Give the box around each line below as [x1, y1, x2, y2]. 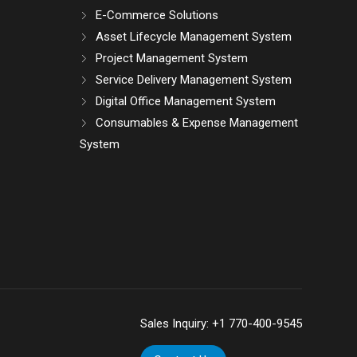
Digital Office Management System [96, 94, 277, 109]
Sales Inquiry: [140, 316, 213, 331]
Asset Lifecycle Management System [96, 29, 292, 45]
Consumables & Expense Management [96, 116, 299, 131]
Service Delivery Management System [96, 73, 292, 88]
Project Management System [96, 51, 249, 66]
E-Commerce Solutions [96, 8, 219, 23]
